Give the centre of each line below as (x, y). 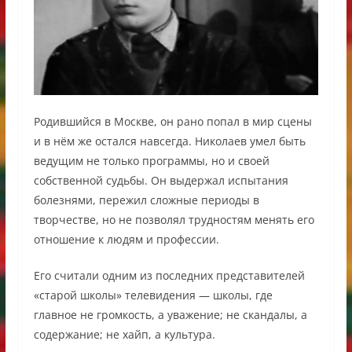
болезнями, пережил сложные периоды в (146, 200)
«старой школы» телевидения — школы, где (153, 295)
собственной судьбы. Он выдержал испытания (161, 180)
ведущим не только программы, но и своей (151, 160)
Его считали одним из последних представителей (169, 275)
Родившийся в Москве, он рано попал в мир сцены (172, 121)
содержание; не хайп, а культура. (124, 334)
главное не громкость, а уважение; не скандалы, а (170, 314)
